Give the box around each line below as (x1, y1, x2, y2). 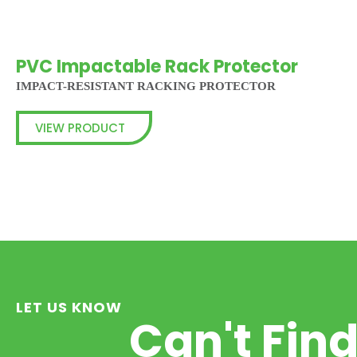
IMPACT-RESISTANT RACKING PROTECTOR (16, 79, 276, 92)
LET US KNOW (16, 296, 122, 317)
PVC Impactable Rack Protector (16, 53, 298, 79)
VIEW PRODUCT (35, 119, 125, 136)
